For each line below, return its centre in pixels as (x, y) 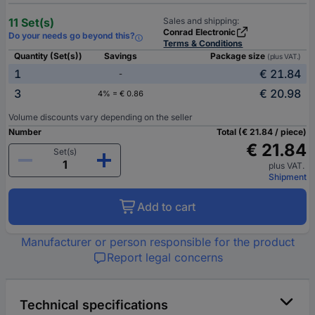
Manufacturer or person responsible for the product (157, 242)
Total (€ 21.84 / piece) (262, 132)
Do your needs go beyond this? (72, 36)
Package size (238, 56)
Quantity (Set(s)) (48, 56)
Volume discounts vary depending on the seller (101, 117)
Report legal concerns (165, 258)
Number (25, 132)
